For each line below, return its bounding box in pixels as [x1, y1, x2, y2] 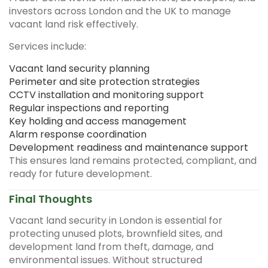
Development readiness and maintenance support [9, 140, 248, 154]
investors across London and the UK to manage [9, 4, 231, 18]
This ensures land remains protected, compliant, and [9, 153, 257, 167]
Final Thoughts [9, 191, 92, 206]
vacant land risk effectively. [9, 17, 138, 31]
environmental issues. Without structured [9, 252, 202, 267]
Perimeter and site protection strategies [9, 74, 200, 89]
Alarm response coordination [9, 127, 147, 141]
